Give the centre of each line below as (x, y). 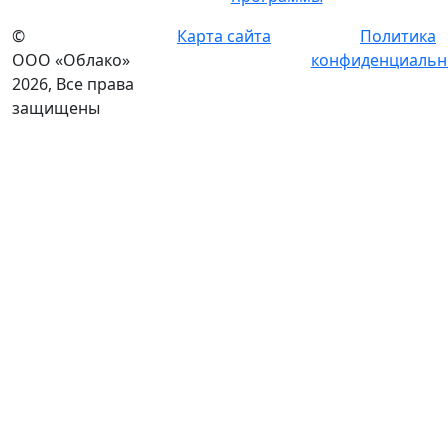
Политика (397, 36)
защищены (56, 108)
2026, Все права (73, 84)
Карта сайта (223, 36)
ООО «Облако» (71, 60)
